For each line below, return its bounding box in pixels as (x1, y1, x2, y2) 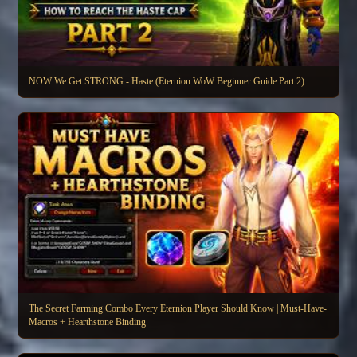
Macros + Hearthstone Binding (29, 316, 146, 328)
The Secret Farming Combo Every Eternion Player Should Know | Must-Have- (29, 303, 327, 315)
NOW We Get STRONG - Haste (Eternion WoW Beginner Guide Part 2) (29, 76, 304, 88)
